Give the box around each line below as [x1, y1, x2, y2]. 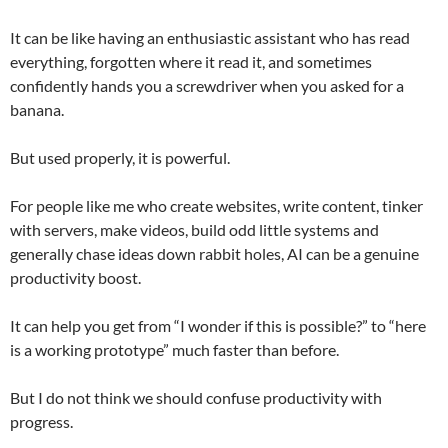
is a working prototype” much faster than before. [10, 339, 339, 359]
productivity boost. [10, 267, 141, 287]
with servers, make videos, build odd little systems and [10, 219, 379, 239]
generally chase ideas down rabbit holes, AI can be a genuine [10, 243, 419, 263]
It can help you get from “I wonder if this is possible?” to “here [10, 315, 426, 335]
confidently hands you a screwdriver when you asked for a [10, 75, 404, 95]
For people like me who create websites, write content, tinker [10, 195, 423, 215]
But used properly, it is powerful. [10, 147, 230, 167]
